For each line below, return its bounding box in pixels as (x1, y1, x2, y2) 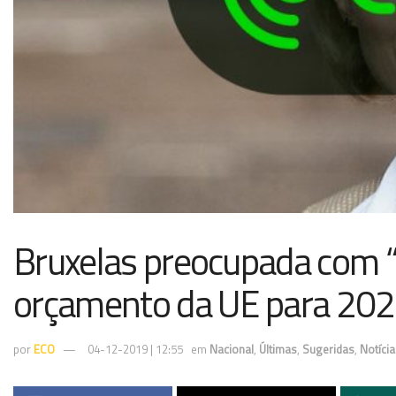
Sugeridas (302, 340, 354, 359)
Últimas (259, 340, 297, 359)
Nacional (209, 340, 254, 359)
